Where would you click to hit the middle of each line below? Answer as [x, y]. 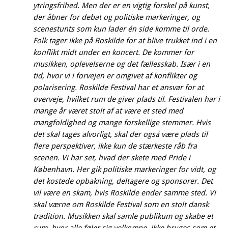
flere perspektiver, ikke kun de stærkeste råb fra [115, 146]
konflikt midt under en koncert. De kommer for [113, 52]
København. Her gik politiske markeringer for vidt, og [124, 169]
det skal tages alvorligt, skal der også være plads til [120, 134]
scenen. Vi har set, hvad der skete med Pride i [112, 158]
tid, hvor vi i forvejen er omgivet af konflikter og [115, 76]
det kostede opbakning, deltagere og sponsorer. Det [123, 181]
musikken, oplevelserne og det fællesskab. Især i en [122, 64]
